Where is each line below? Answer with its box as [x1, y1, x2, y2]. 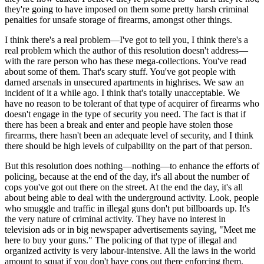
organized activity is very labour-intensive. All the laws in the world [5, 245, 256, 256]
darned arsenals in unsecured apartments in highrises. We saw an [5, 77, 244, 87]
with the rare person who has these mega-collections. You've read [5, 55, 246, 66]
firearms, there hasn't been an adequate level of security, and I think [5, 130, 253, 140]
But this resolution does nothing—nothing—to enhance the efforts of [5, 160, 259, 171]
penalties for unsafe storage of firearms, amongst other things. [5, 14, 232, 25]
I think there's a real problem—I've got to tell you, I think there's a [5, 34, 248, 45]
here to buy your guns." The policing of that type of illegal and [5, 235, 237, 245]
